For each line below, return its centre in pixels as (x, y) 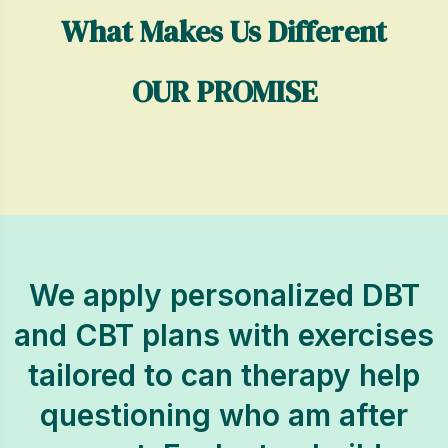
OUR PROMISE (224, 91)
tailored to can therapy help (224, 375)
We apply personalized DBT (224, 295)
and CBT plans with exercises (224, 335)
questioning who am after (224, 415)
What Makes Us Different (224, 31)
